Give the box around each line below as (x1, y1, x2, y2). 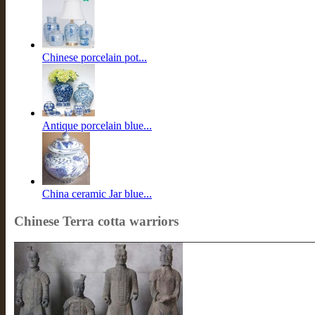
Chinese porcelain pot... (42, 51, 147, 63)
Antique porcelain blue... (42, 120, 152, 131)
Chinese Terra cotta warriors (14, 213, 179, 229)
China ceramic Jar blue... (42, 188, 152, 200)
